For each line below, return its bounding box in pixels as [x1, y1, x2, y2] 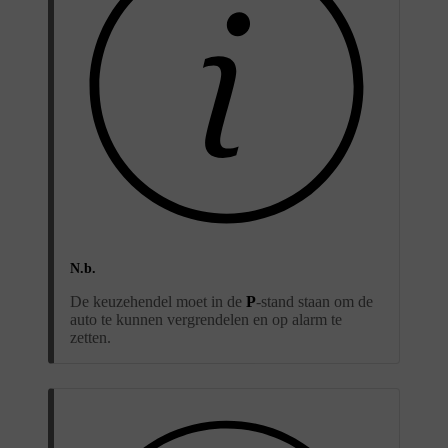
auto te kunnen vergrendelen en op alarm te [70, 310, 342, 328]
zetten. [70, 328, 111, 346]
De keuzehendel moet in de [70, 292, 246, 310]
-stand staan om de [256, 292, 373, 310]
